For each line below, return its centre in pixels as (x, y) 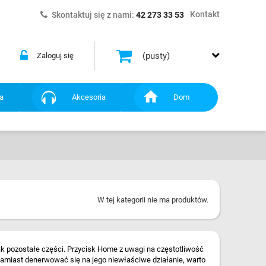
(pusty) (156, 56)
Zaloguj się (55, 56)
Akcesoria (88, 97)
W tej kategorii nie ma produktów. (153, 200)
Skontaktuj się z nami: (94, 15)
